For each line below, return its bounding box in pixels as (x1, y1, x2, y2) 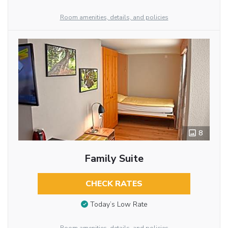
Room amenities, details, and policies (60, 13, 168, 21)
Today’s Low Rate (90, 199, 148, 210)
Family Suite (84, 151, 144, 165)
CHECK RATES (85, 178, 142, 189)
